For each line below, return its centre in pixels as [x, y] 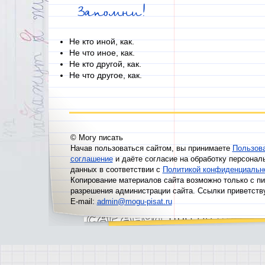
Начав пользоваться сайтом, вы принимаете [151, 148]
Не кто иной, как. [101, 41]
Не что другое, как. [105, 75]
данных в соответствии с [116, 169]
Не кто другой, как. [105, 64]
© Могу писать [96, 138]
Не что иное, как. [102, 53]
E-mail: [83, 201]
